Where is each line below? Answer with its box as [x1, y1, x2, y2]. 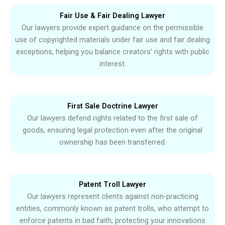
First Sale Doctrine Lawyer [67, 101, 158, 111]
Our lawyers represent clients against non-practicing [27, 192, 198, 201]
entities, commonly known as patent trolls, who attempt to [16, 204, 209, 213]
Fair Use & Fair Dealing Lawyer [60, 11, 165, 21]
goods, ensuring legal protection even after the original [23, 126, 202, 135]
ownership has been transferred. [59, 138, 166, 147]
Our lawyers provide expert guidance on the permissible [22, 23, 203, 33]
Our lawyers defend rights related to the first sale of [27, 114, 198, 123]
